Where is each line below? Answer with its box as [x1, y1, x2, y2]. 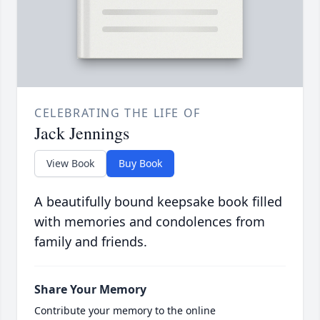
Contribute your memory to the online [34, 304, 216, 318]
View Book [46, 156, 94, 171]
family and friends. [34, 233, 147, 251]
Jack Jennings [34, 121, 129, 145]
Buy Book [119, 156, 162, 171]
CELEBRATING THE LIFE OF [34, 105, 201, 121]
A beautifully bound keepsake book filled [34, 193, 282, 211]
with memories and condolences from [34, 213, 265, 231]
